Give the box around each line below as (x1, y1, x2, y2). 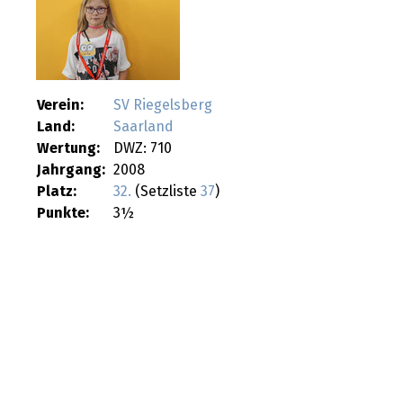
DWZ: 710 (113, 140, 172, 156)
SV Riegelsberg (113, 97, 212, 112)
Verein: (37, 97, 84, 112)
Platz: (37, 184, 76, 199)
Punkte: (37, 205, 89, 220)
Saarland (113, 119, 174, 134)
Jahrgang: (37, 162, 105, 177)
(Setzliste (131, 184, 201, 199)
